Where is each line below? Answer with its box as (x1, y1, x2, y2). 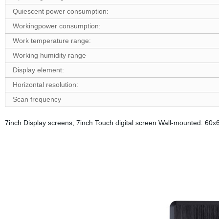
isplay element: (17, 66, 64, 74)
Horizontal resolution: (12, 81, 78, 88)
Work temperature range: (12, 37, 91, 44)
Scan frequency (12, 95, 61, 103)
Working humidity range (12, 51, 86, 59)
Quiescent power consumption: (12, 7, 109, 15)
